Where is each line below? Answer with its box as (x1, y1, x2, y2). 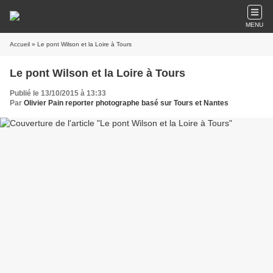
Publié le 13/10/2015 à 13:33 (10, 89, 106, 97)
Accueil (10, 41, 30, 48)
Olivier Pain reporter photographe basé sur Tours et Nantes (24, 99, 229, 107)
